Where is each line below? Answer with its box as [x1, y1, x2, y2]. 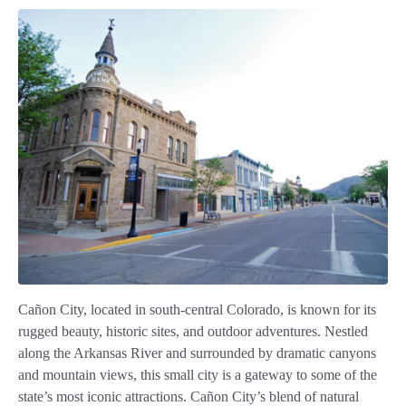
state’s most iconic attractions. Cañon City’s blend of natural [18, 388, 359, 404]
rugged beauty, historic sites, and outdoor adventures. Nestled [18, 323, 368, 339]
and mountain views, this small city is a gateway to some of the [18, 366, 377, 382]
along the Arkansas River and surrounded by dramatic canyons [18, 344, 376, 361]
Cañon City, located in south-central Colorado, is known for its [18, 301, 376, 317]
